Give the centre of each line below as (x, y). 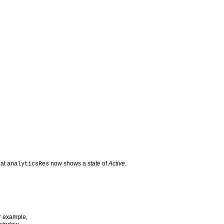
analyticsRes (28, 164)
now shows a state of (79, 163)
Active (117, 163)
